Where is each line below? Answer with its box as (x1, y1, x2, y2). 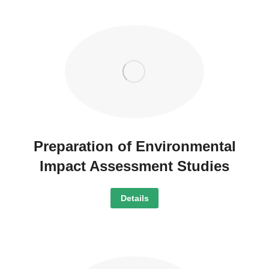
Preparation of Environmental (33, 138, 236, 154)
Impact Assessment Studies (40, 157, 229, 174)
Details (120, 193, 149, 203)
